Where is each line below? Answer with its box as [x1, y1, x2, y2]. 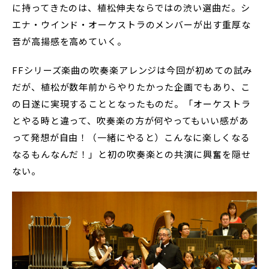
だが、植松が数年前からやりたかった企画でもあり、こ [12, 80, 250, 93]
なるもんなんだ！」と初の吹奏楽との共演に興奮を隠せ [12, 147, 251, 160]
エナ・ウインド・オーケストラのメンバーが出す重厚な [12, 17, 251, 31]
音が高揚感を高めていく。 [12, 34, 127, 47]
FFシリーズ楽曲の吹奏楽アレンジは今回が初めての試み [12, 63, 253, 76]
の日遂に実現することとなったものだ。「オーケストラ [12, 97, 251, 110]
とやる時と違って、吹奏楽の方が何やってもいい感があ [12, 113, 249, 127]
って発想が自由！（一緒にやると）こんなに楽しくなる [12, 130, 250, 144]
